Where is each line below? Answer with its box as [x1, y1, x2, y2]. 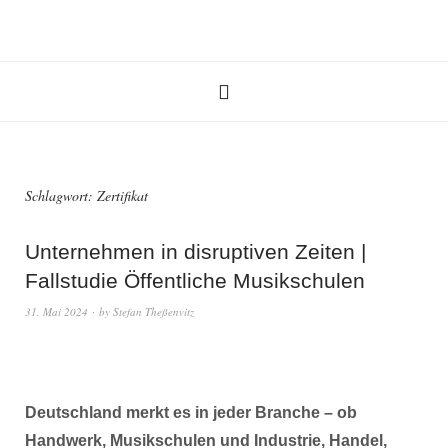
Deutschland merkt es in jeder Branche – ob [25, 404, 357, 421]
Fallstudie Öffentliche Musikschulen [25, 269, 365, 292]
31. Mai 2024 [25, 304, 88, 319]
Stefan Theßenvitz [113, 304, 194, 319]
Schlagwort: [25, 186, 97, 205]
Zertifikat [97, 186, 148, 205]
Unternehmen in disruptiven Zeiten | [25, 240, 366, 263]
